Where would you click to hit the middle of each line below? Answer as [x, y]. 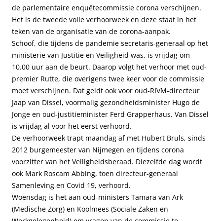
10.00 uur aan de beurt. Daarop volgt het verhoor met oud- [109, 67]
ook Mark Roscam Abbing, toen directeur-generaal [95, 173]
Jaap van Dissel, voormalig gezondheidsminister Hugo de [106, 102]
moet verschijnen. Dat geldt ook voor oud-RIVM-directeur [106, 91]
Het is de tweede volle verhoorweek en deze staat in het [104, 19]
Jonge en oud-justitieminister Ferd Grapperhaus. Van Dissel [110, 114]
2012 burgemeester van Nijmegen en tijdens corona [98, 150]
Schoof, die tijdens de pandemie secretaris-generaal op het [110, 43]
